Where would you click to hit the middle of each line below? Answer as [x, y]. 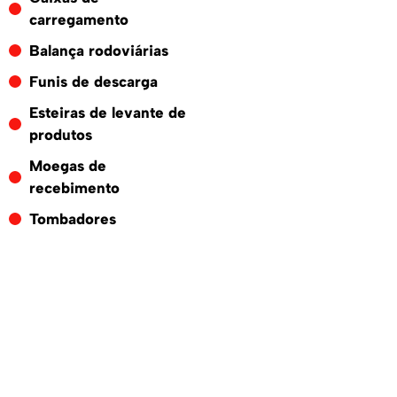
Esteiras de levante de [107, 112]
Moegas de [67, 165]
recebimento [74, 187]
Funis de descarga [93, 81]
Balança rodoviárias [98, 50]
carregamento [78, 19]
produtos [60, 134]
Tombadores [72, 218]
